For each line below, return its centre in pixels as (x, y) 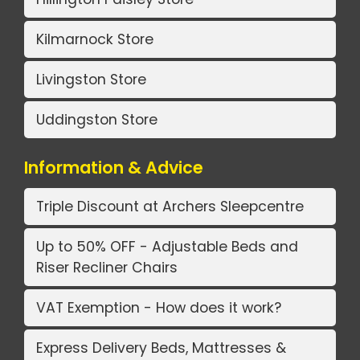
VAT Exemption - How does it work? (159, 308)
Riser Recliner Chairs (107, 268)
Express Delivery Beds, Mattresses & (161, 348)
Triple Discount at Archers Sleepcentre (170, 207)
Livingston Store (91, 80)
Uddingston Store (97, 120)
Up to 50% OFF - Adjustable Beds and (167, 247)
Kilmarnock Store (95, 40)
